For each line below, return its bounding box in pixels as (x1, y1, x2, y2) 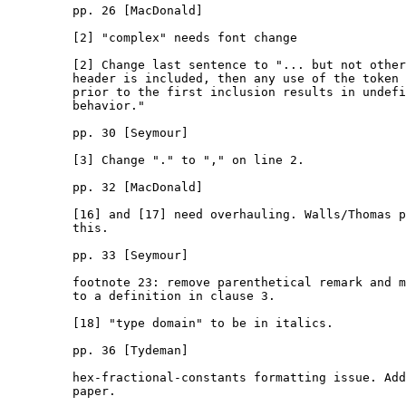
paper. (7, 384, 116, 399)
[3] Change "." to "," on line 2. (7, 153, 304, 168)
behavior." (7, 99, 145, 113)
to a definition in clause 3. (7, 289, 275, 304)
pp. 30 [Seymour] (7, 126, 188, 140)
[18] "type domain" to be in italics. (7, 316, 333, 331)
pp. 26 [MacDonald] (7, 4, 203, 18)
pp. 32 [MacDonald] (7, 180, 203, 195)
